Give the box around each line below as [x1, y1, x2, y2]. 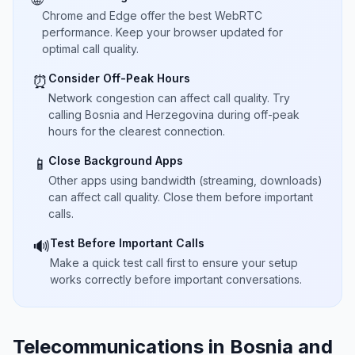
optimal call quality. [42, 42, 139, 55]
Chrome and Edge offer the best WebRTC [42, 9, 262, 22]
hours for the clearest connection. [48, 124, 225, 138]
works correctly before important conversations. [50, 273, 302, 286]
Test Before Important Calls [50, 236, 204, 250]
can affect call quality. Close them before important [48, 190, 313, 204]
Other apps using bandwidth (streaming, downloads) [48, 174, 323, 187]
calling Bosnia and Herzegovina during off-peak [48, 108, 300, 121]
